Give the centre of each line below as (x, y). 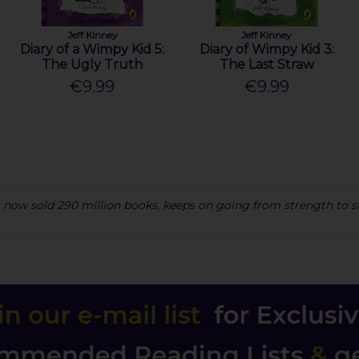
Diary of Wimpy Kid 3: (266, 50)
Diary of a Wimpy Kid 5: (93, 50)
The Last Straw (266, 65)
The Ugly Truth (93, 65)
